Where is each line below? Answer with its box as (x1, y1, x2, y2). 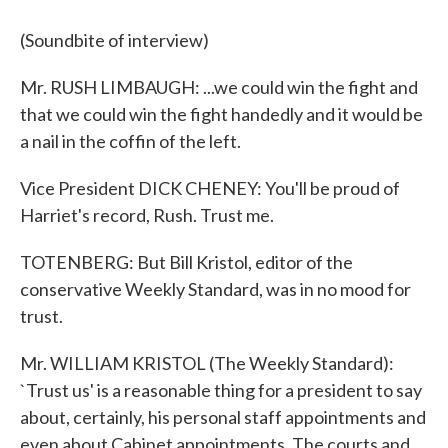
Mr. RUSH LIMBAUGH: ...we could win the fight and (20, 76, 418, 98)
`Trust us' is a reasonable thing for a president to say (20, 379, 422, 401)
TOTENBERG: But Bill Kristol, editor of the (20, 251, 353, 273)
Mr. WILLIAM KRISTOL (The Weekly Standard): (20, 352, 394, 374)
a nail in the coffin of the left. (20, 130, 241, 152)
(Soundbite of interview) (20, 29, 209, 51)
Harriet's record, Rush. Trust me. (20, 204, 274, 226)
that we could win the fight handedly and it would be (20, 103, 423, 125)
